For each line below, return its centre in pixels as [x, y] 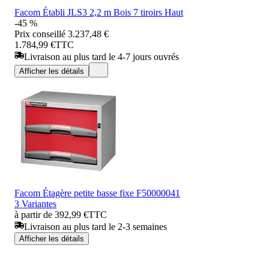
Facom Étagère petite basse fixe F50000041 [97, 193]
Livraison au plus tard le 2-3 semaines [95, 226]
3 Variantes [35, 204]
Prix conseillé [40, 34]
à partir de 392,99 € [51, 214]
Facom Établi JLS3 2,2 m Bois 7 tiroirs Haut [99, 12]
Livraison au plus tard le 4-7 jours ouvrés [101, 56]
